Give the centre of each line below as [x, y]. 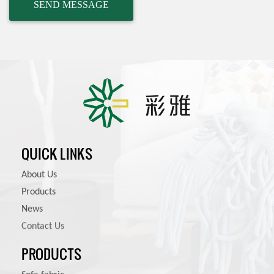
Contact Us [43, 227]
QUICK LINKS [57, 154]
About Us [39, 175]
